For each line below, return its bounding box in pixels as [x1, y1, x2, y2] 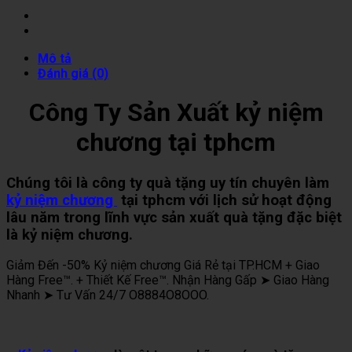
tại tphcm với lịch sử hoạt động [117, 191, 332, 209]
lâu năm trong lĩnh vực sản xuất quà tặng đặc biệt [6, 208, 342, 226]
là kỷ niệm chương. [6, 225, 133, 244]
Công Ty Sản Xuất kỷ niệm [28, 97, 324, 128]
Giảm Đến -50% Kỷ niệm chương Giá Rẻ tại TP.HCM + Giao [6, 258, 320, 273]
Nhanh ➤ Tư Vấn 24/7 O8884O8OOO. [6, 288, 209, 303]
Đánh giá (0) [38, 65, 108, 81]
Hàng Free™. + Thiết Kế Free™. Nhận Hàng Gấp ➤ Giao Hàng [6, 273, 329, 288]
